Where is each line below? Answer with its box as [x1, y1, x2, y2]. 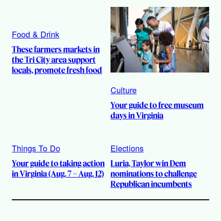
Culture [110, 84, 137, 96]
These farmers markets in [12, 44, 100, 54]
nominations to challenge [110, 169, 197, 179]
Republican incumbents [110, 179, 192, 189]
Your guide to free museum [110, 100, 204, 110]
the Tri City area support [12, 54, 96, 65]
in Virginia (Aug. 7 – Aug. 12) [12, 169, 104, 179]
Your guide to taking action [12, 158, 105, 169]
